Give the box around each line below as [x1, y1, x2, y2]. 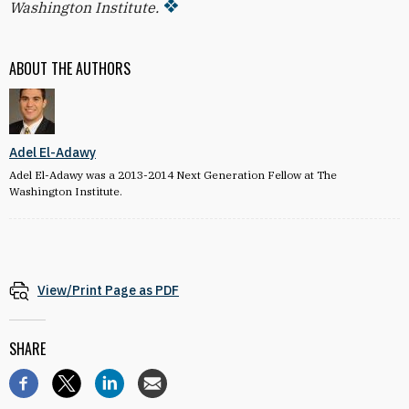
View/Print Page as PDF [37, 282, 179, 299]
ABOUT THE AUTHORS [9, 58, 131, 79]
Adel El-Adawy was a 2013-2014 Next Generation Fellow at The [9, 168, 337, 182]
